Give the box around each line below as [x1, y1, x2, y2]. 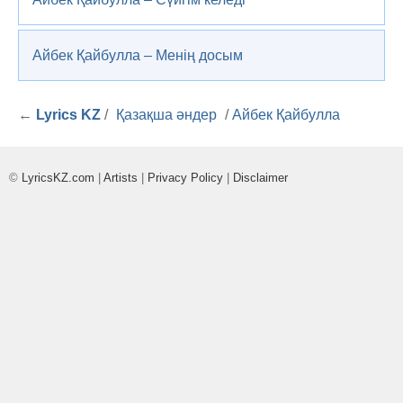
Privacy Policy [148, 171, 223, 184]
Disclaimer [233, 171, 288, 184]
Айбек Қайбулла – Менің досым [32, 48, 243, 63]
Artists [103, 171, 138, 184]
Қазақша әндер [116, 107, 217, 122]
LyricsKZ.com [22, 171, 94, 184]
